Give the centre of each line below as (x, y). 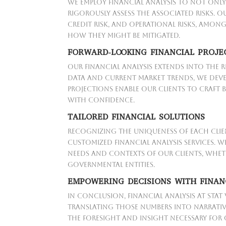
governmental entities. (111, 165)
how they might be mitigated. (124, 36)
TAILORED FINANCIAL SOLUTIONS (136, 117)
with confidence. (101, 100)
